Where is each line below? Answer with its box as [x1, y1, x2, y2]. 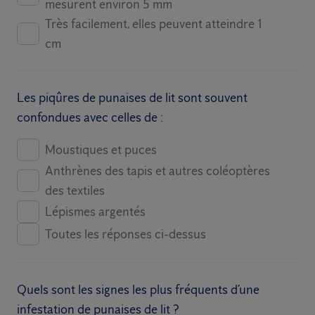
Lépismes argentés [45, 204, 146, 219]
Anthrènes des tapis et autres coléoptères [45, 163, 270, 179]
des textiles [45, 183, 105, 198]
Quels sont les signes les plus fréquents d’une [17, 282, 259, 297]
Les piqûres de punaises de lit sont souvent [17, 90, 247, 105]
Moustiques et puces [45, 142, 157, 157]
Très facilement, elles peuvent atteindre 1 [45, 16, 262, 32]
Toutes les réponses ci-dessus [45, 226, 206, 242]
